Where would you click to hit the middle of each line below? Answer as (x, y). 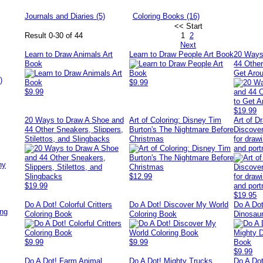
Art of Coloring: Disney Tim (176, 120)
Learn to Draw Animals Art (69, 54)
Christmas (147, 139)
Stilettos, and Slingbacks (67, 139)
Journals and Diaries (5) (65, 16)
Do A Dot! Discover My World (179, 205)
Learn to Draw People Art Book (182, 54)
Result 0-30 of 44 (54, 36)
